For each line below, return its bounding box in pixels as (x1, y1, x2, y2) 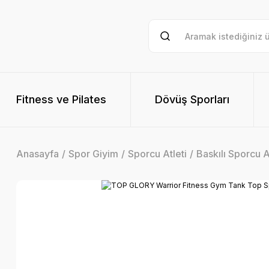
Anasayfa (16, 148, 59, 160)
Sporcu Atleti (128, 148, 187, 160)
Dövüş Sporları (155, 93, 229, 106)
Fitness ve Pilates (16, 93, 106, 106)
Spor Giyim (68, 148, 118, 160)
